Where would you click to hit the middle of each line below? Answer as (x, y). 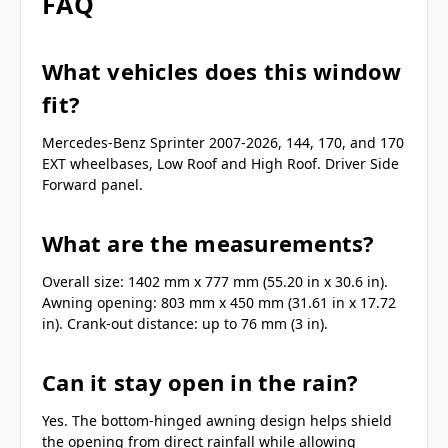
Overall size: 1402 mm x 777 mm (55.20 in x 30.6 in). (215, 282)
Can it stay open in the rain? (200, 382)
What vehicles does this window (222, 71)
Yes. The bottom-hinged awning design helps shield (217, 421)
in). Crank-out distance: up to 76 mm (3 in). (185, 324)
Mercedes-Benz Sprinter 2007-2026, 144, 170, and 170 (223, 143)
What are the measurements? (208, 243)
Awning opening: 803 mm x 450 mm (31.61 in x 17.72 (219, 303)
